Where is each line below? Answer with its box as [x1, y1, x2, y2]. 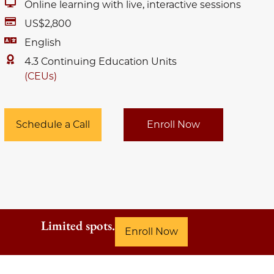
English [24, 37, 61, 48]
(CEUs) [24, 70, 57, 82]
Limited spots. [41, 217, 116, 234]
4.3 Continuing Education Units [24, 56, 177, 67]
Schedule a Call [16, 119, 90, 130]
